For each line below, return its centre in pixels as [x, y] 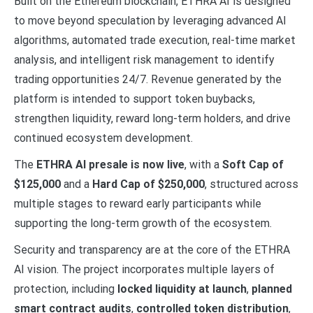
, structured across [252, 184]
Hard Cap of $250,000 [148, 184]
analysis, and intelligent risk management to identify [144, 59]
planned [272, 289]
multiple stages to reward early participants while [138, 203]
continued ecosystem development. [103, 138]
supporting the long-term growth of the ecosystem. [143, 223]
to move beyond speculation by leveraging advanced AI [150, 20]
